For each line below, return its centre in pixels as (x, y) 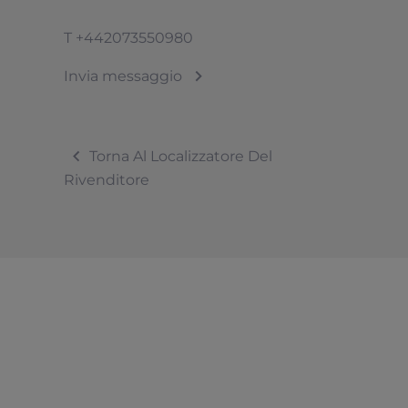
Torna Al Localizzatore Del (181, 156)
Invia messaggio (123, 76)
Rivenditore (107, 180)
